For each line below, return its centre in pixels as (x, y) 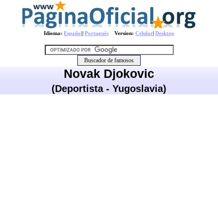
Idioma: (54, 33)
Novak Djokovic (109, 73)
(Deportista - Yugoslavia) (109, 89)
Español (73, 33)
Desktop (165, 33)
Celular (144, 33)
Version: (122, 33)
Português (97, 33)
